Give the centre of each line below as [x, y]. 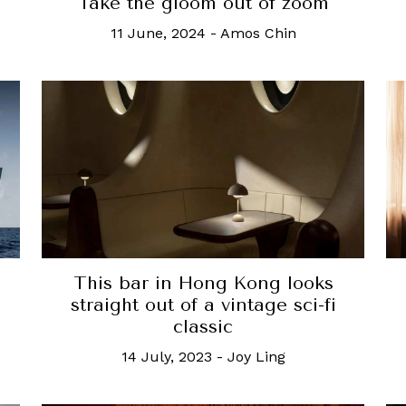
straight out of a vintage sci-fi [203, 304]
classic [203, 326]
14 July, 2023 [166, 356]
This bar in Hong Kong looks [203, 283]
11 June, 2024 [158, 34]
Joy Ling [256, 356]
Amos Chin [258, 34]
